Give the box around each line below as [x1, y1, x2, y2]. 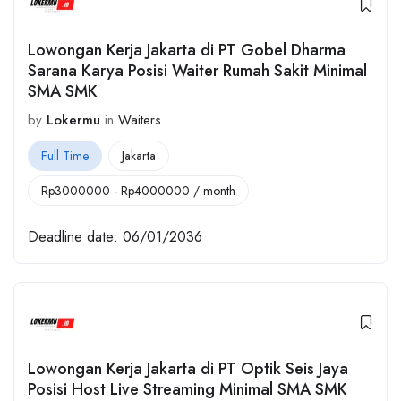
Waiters [118, 110, 161, 131]
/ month [190, 182, 235, 200]
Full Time [41, 147, 89, 166]
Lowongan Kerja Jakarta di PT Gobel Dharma [28, 38, 346, 63]
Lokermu [47, 109, 100, 130]
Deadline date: [28, 226, 118, 247]
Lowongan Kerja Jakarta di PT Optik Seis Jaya [28, 356, 348, 380]
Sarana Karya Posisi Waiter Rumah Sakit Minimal [28, 59, 367, 83]
